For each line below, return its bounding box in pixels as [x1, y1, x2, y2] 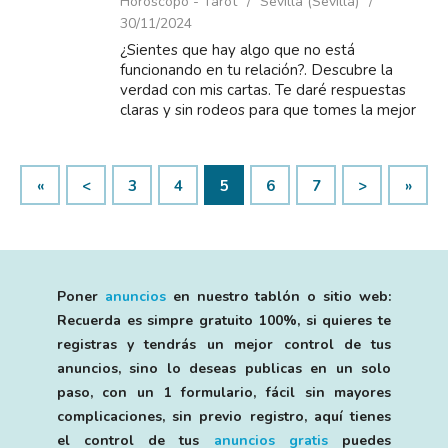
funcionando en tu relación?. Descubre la [120, 60, 393, 80]
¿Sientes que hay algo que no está [120, 40, 355, 60]
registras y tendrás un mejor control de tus [56, 335, 392, 354]
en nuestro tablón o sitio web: [165, 287, 392, 306]
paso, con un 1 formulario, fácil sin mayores [56, 383, 392, 402]
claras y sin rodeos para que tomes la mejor [120, 100, 416, 120]
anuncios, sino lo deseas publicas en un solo [56, 359, 392, 378]
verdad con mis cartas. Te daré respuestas [120, 80, 406, 100]
